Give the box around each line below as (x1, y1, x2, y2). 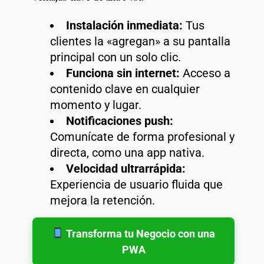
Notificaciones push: (66, 113, 173, 128)
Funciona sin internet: (66, 65, 180, 80)
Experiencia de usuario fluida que (50, 177, 223, 192)
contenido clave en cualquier (50, 81, 200, 96)
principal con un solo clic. (50, 49, 181, 64)
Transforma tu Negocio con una (64, 227, 216, 240)
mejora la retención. (50, 193, 155, 207)
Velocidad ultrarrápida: (66, 161, 186, 176)
